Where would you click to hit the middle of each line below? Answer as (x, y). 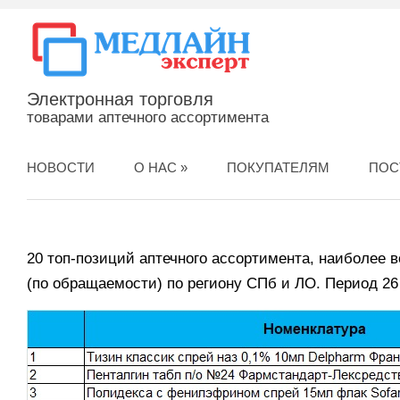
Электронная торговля (120, 99)
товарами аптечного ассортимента (148, 117)
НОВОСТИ (61, 167)
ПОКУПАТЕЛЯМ (278, 167)
